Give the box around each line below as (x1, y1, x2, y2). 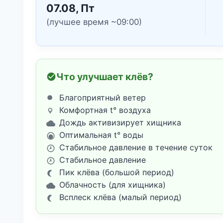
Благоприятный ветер (59, 93, 146, 103)
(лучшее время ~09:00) (46, 17, 142, 27)
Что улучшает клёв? (56, 71, 153, 83)
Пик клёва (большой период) (59, 167, 174, 178)
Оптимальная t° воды (59, 130, 143, 140)
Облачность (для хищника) (59, 180, 166, 190)
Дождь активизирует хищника (59, 117, 181, 128)
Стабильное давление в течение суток (59, 142, 213, 153)
